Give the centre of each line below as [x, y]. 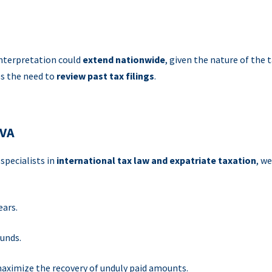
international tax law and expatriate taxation [156, 160]
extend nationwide [124, 59]
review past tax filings [105, 76]
